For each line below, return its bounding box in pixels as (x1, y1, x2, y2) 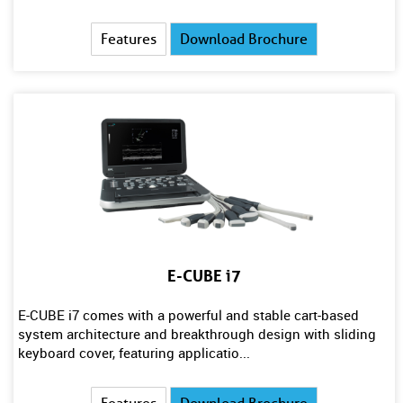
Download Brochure (180, 31, 309, 48)
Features (101, 31, 157, 48)
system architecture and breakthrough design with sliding (18, 325, 376, 343)
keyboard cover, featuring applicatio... (18, 344, 250, 362)
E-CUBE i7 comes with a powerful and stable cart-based (18, 306, 359, 324)
